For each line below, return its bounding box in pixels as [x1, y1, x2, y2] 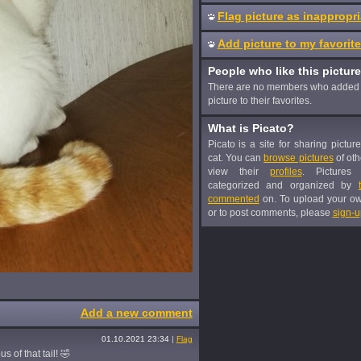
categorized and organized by [207, 180, 359, 191]
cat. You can [207, 152, 264, 164]
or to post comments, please [207, 207, 333, 218]
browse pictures [263, 152, 334, 164]
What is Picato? [207, 122, 294, 135]
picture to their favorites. [207, 95, 312, 106]
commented [207, 193, 259, 205]
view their [207, 166, 270, 177]
